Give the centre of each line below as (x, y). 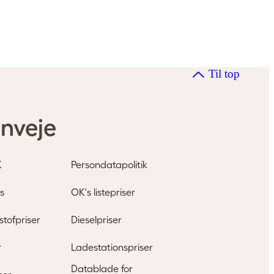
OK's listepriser (103, 192)
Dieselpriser (97, 219)
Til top (224, 74)
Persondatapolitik (109, 164)
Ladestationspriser (112, 247)
